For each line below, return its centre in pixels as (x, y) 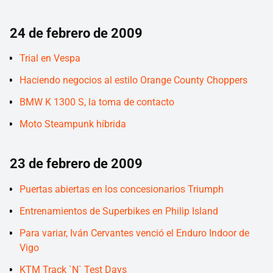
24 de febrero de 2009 (76, 33)
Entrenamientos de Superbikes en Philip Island (119, 211)
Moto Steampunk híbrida (73, 124)
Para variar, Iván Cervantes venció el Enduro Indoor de (134, 233)
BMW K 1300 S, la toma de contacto (97, 102)
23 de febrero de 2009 (76, 164)
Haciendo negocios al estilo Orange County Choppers (133, 80)
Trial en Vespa (50, 58)
